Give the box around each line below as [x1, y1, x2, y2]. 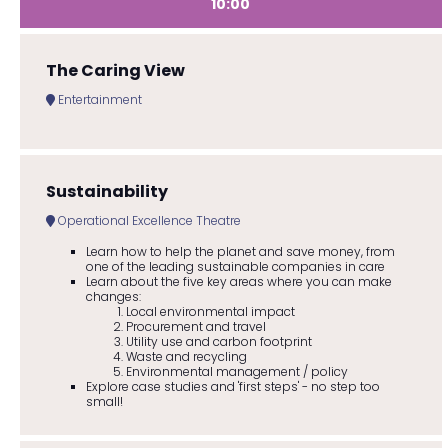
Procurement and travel [125, 317, 266, 335]
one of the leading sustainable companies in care [85, 257, 385, 275]
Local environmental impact [125, 302, 295, 320]
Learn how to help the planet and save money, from [85, 242, 395, 260]
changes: [85, 287, 141, 305]
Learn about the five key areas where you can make [85, 272, 392, 290]
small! [85, 392, 123, 410]
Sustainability [45, 180, 168, 204]
